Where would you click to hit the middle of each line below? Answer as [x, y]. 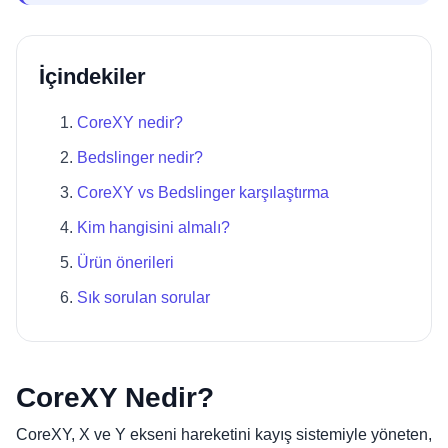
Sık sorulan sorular [143, 297]
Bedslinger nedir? [140, 157]
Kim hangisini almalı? [153, 227]
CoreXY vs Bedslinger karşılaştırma [203, 192]
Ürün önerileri [125, 262]
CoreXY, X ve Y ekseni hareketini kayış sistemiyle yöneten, [224, 434]
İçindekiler [92, 76]
